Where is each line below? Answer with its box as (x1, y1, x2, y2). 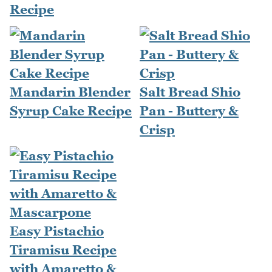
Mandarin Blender (10, 84, 131, 100)
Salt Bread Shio (140, 84, 240, 100)
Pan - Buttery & (140, 103, 239, 118)
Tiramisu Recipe (10, 242, 117, 257)
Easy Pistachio (10, 223, 104, 239)
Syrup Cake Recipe (10, 103, 132, 118)
